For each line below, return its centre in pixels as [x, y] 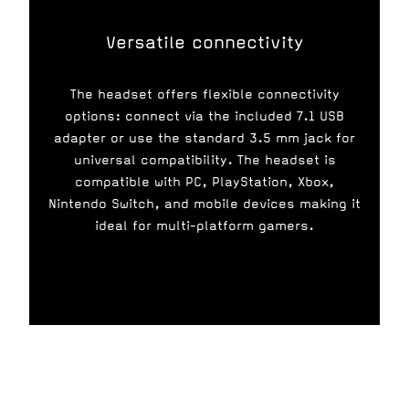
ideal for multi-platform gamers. [204, 226]
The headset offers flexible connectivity [204, 94]
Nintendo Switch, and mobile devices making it [204, 204]
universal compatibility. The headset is [204, 160]
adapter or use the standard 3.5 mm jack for [204, 138]
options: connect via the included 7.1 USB [204, 116]
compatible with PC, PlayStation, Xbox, [204, 182]
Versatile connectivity [204, 42]
